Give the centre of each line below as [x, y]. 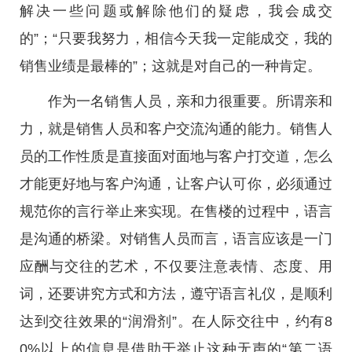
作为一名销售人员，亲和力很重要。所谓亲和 [190, 101]
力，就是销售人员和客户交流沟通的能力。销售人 [176, 129]
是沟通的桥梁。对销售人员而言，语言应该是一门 [176, 239]
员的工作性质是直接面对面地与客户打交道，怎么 [176, 156]
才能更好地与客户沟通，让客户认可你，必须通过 [176, 184]
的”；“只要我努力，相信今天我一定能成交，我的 [176, 38]
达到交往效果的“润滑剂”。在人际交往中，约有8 [176, 321]
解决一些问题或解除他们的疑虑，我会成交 [176, 11]
